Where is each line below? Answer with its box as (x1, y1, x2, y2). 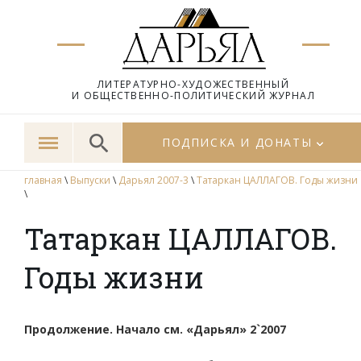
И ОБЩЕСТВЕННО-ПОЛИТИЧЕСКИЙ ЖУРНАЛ (72, 89, 315, 102)
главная (24, 173, 62, 187)
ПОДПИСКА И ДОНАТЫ (162, 135, 313, 150)
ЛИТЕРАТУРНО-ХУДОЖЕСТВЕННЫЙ (98, 77, 289, 91)
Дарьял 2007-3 (118, 173, 189, 187)
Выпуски (70, 173, 110, 187)
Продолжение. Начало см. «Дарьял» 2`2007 (24, 322, 286, 337)
